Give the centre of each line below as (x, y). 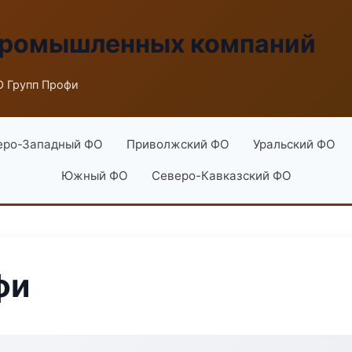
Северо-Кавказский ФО (221, 176)
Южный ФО (94, 176)
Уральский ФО (294, 144)
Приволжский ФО (178, 144)
